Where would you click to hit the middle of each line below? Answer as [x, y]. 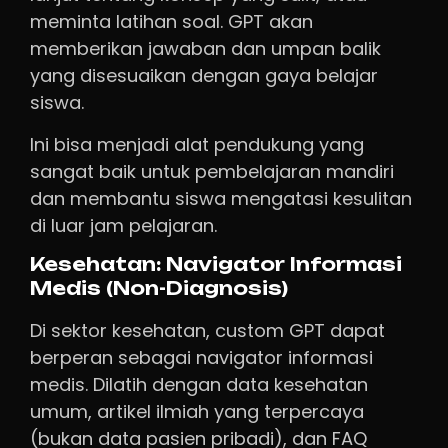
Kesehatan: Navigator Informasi [216, 265]
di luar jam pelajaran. [123, 225]
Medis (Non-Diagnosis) [159, 289]
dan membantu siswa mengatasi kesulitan [221, 198]
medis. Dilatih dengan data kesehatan [199, 385]
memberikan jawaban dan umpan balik [205, 49]
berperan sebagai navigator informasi [201, 358]
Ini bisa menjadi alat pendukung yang [197, 144]
